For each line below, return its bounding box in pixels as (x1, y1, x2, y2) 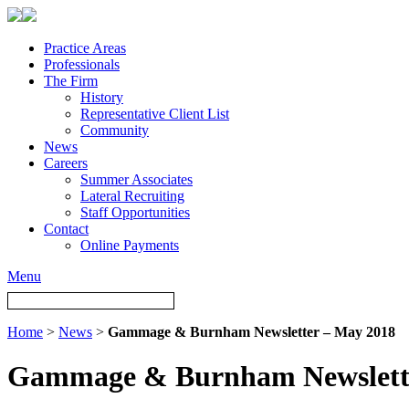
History (80, 89, 123, 105)
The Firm (44, 73, 98, 89)
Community (80, 122, 149, 138)
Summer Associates (80, 172, 193, 187)
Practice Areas (44, 40, 126, 56)
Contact (44, 221, 89, 236)
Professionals (44, 57, 120, 72)
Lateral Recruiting (80, 188, 184, 204)
